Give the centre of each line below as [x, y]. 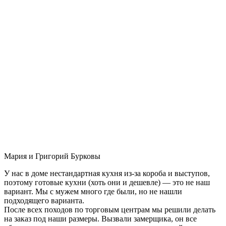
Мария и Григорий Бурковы [52, 156]
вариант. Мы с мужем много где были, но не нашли [93, 191]
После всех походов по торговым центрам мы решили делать [110, 209]
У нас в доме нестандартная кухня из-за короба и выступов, [107, 173]
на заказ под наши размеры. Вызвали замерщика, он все [100, 218]
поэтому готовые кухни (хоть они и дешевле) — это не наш [107, 182]
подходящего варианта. [44, 200]
